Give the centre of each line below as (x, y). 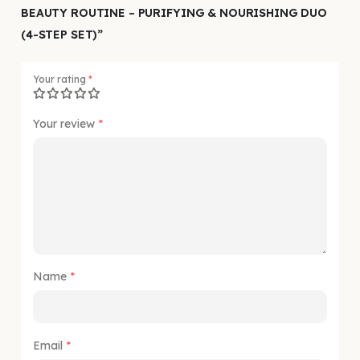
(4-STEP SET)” (62, 35)
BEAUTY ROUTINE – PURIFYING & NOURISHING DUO (174, 13)
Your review (65, 124)
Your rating (61, 80)
